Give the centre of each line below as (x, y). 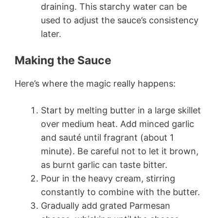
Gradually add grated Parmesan (106, 205)
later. (51, 34)
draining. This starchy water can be (114, 6)
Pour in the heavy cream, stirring (108, 178)
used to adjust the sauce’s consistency (120, 20)
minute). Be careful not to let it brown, (120, 151)
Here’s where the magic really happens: (95, 83)
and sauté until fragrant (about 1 (107, 137)
